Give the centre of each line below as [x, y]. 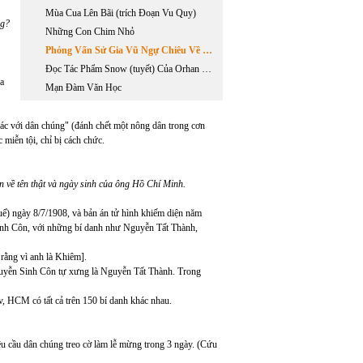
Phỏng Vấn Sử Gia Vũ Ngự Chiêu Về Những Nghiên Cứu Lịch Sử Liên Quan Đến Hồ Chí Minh [207, 50]
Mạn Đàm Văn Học [83, 88]
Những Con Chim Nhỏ [90, 32]
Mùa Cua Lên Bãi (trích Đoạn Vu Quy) [121, 13]
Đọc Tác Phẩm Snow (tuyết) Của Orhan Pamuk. [207, 69]
